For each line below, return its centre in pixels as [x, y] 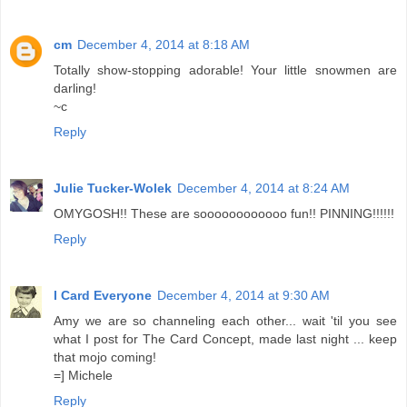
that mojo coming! [105, 357]
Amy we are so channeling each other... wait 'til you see [225, 320]
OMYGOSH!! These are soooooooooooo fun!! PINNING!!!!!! [224, 213]
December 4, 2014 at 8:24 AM [263, 188]
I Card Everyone [103, 295]
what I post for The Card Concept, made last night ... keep [225, 338]
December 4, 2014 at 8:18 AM [164, 44]
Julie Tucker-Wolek [113, 188]
